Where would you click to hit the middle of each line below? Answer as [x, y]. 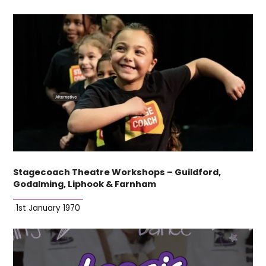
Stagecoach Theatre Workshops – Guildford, [117, 172]
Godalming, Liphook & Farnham [85, 184]
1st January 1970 [48, 208]
